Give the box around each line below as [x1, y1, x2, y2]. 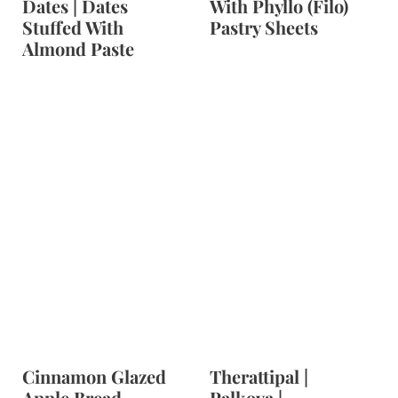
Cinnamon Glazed [21, 363, 166, 388]
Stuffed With [21, 15, 123, 40]
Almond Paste [21, 36, 134, 61]
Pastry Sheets [210, 15, 318, 40]
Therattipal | [210, 363, 308, 388]
